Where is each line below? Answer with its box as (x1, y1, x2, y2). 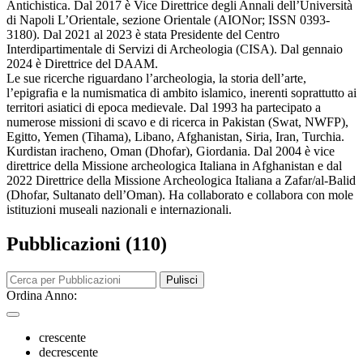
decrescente (39, 345, 98, 360)
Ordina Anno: (6, 288, 77, 303)
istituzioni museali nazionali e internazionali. (6, 203, 232, 217)
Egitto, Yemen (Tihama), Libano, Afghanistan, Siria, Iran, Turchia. (6, 130, 344, 144)
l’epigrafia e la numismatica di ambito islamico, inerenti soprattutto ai (6, 86, 357, 100)
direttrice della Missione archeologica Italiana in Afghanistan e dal (6, 159, 342, 173)
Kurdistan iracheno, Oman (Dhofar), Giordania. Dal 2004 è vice (6, 144, 335, 159)
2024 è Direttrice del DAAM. (6, 57, 158, 71)
